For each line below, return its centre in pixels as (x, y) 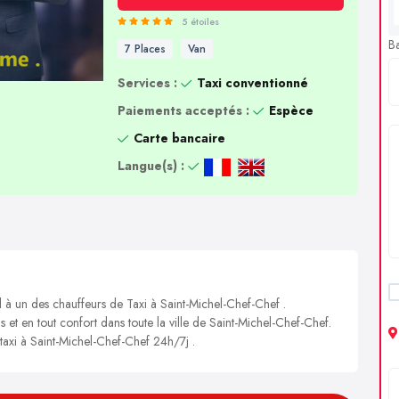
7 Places (145, 49)
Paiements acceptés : (183, 110)
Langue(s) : (151, 166)
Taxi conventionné (252, 83)
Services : (147, 83)
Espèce (291, 110)
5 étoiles (200, 21)
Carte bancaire (179, 138)
